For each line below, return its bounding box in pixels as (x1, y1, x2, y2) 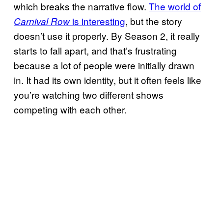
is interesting (70, 14, 125, 28)
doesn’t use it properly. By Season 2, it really (14, 29, 200, 43)
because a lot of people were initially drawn (14, 58, 194, 72)
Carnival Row (14, 15, 70, 28)
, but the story (125, 14, 182, 28)
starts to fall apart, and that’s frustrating (14, 44, 177, 57)
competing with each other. (14, 103, 127, 116)
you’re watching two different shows (14, 88, 164, 102)
